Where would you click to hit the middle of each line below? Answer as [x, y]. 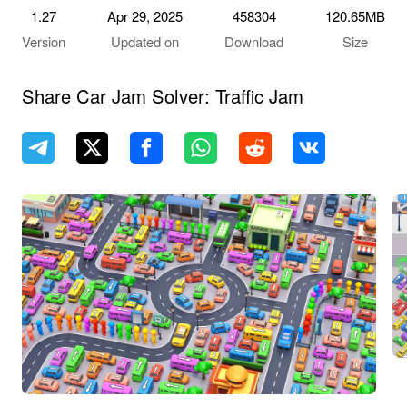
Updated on [144, 42]
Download [254, 42]
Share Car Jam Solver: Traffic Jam [162, 95]
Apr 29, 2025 [144, 16]
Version [43, 42]
